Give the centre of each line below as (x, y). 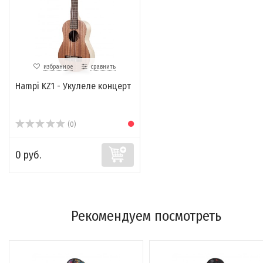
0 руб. (28, 155)
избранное (58, 67)
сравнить (103, 67)
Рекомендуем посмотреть (146, 216)
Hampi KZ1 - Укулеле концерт (73, 86)
